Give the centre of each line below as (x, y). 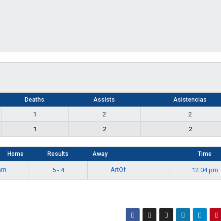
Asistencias (190, 99)
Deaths (35, 99)
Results (58, 154)
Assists (104, 99)
